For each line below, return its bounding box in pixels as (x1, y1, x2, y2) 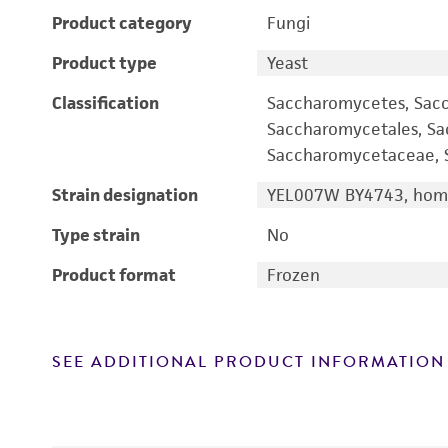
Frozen (266, 264, 320, 286)
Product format (52, 264, 176, 286)
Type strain (52, 224, 140, 246)
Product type (52, 52, 157, 74)
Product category (52, 12, 192, 34)
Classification (52, 92, 159, 114)
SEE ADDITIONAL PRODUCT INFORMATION (52, 350, 445, 374)
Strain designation (52, 184, 198, 206)
